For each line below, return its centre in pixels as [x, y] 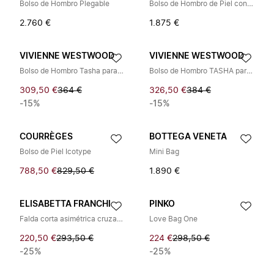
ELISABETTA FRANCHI [65, 204]
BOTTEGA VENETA [188, 137]
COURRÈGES [46, 137]
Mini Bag [164, 152]
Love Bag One [173, 219]
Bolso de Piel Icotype [55, 152]
